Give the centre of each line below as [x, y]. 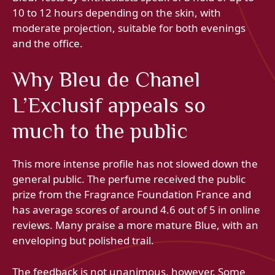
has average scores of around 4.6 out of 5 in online [136, 210]
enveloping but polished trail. [83, 241]
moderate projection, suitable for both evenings [129, 28]
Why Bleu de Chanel [106, 79]
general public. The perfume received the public [129, 179]
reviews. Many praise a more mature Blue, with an [135, 225]
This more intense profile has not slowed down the [135, 164]
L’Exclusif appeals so [109, 105]
